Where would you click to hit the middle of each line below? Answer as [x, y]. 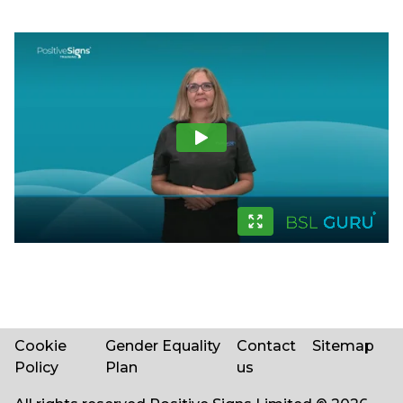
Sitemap [343, 346]
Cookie [40, 346]
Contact [267, 346]
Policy [36, 367]
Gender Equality [163, 346]
